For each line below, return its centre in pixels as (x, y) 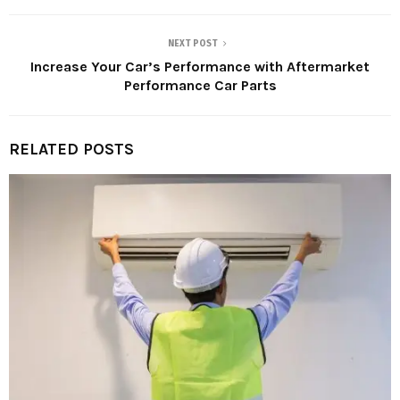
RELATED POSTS (71, 149)
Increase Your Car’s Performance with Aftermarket (200, 66)
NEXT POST (193, 43)
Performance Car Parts (200, 85)
